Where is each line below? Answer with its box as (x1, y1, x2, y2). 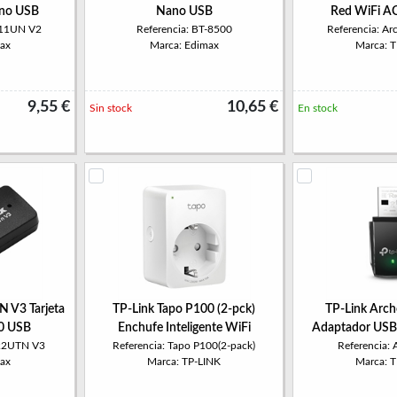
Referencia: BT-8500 (136, 24, 232, 35)
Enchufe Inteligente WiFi (117, 322, 251, 334)
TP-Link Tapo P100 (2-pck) (113, 303, 255, 315)
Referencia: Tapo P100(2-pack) (113, 340, 255, 351)
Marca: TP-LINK (147, 356, 221, 367)
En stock (298, 103, 338, 113)
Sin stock (90, 103, 132, 113)
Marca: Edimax (149, 40, 219, 51)
